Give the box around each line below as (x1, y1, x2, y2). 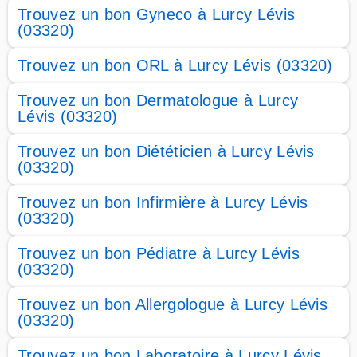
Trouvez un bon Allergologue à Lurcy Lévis (18, 296, 328, 313)
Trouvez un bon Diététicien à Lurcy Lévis (18, 143, 315, 160)
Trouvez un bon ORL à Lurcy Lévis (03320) (18, 57, 333, 74)
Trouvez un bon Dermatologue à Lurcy (18, 92, 299, 109)
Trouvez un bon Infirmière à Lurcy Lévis (18, 194, 308, 211)
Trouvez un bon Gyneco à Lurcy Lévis (18, 6, 296, 23)
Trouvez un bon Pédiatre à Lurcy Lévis (18, 245, 300, 262)
